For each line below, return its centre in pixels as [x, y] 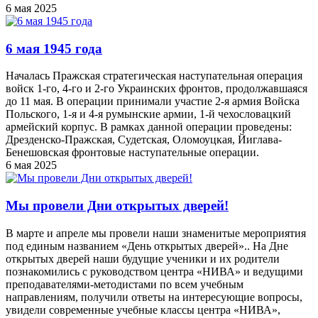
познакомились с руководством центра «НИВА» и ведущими [154, 271]
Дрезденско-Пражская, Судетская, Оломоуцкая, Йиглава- [144, 140]
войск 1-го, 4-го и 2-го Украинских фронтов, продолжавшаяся [157, 89]
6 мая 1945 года [54, 48]
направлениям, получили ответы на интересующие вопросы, [154, 297]
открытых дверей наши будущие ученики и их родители [143, 258]
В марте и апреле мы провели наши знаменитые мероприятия [156, 233]
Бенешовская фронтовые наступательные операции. [132, 153]
